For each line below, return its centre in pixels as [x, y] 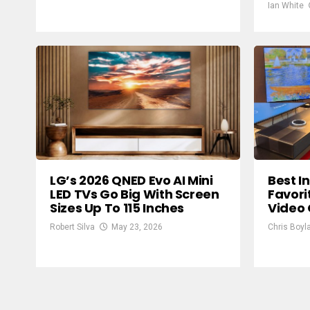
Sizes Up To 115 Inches [117, 208]
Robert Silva [72, 227]
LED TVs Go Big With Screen [135, 194]
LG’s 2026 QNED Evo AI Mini [131, 181]
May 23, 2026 [137, 227]
